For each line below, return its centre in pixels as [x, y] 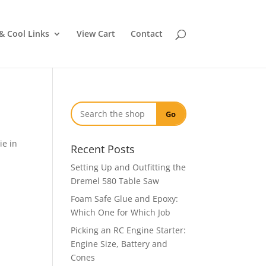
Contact [146, 34]
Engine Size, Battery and [119, 244]
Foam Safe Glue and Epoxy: [125, 199]
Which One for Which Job [121, 212]
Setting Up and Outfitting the [129, 167]
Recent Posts [103, 149]
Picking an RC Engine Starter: [129, 230]
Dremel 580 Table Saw [115, 181]
